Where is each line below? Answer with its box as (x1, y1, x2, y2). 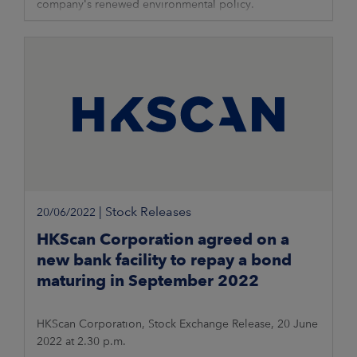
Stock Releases (105, 204, 191, 220)
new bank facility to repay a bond (37, 250, 292, 270)
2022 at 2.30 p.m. (37, 335, 126, 348)
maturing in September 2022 (37, 271, 259, 291)
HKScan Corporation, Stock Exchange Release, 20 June (37, 317, 318, 331)
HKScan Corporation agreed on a (37, 229, 289, 249)
